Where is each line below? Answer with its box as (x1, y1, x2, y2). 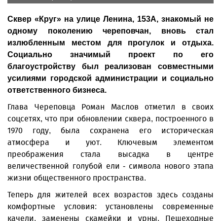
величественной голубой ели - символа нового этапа (7, 161, 214, 171)
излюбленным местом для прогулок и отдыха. (7, 38, 214, 47)
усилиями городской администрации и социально (7, 74, 214, 82)
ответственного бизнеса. (7, 86, 107, 94)
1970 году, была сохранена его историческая (7, 126, 214, 135)
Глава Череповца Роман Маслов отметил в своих (7, 102, 214, 111)
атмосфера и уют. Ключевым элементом (7, 138, 214, 147)
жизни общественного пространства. (7, 173, 146, 183)
